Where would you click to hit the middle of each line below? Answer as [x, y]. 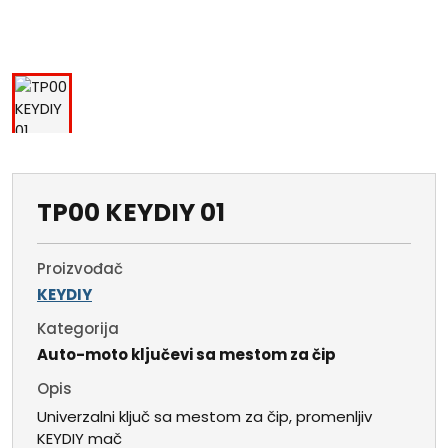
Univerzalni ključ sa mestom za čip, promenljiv [204, 417]
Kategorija [78, 329]
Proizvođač [80, 269]
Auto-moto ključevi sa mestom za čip [186, 355]
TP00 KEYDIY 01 [131, 213]
